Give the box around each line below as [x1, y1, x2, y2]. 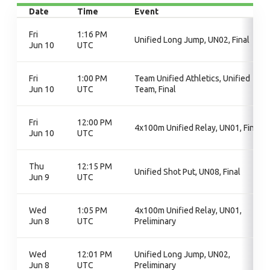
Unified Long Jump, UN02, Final [134, 35, 250, 45]
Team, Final [134, 84, 176, 94]
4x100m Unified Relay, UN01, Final [134, 123, 261, 133]
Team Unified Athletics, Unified [134, 74, 250, 83]
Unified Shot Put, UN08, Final [134, 167, 240, 177]
